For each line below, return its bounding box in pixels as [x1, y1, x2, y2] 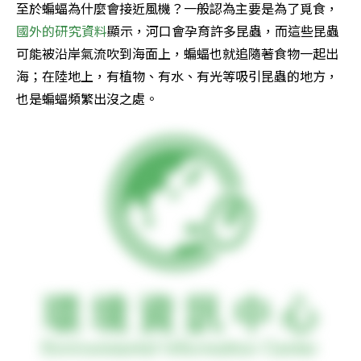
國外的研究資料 [16, 21, 108, 41]
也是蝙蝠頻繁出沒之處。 [16, 89, 158, 109]
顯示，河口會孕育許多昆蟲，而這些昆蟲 [107, 21, 340, 41]
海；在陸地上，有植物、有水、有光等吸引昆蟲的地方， [16, 66, 338, 86]
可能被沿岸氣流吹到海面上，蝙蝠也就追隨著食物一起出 [16, 44, 338, 64]
